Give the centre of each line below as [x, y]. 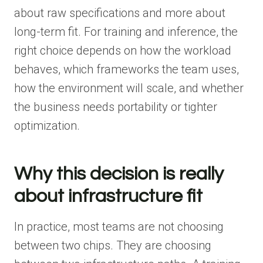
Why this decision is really [119, 174]
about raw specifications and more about [120, 13]
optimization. [47, 125]
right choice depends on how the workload [123, 50]
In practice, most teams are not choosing [119, 226]
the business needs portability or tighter [116, 107]
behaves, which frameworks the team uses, [127, 69]
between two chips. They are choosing [113, 245]
